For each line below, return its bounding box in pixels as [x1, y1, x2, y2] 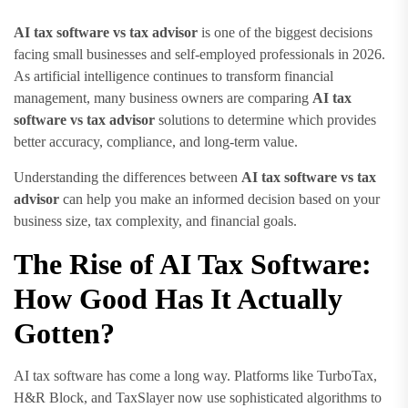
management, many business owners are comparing [14, 90, 312, 106]
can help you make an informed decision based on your [59, 191, 380, 207]
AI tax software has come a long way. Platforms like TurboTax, [14, 368, 377, 383]
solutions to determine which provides [155, 112, 376, 127]
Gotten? [14, 317, 115, 350]
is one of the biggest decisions [198, 25, 372, 40]
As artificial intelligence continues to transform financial [14, 68, 333, 84]
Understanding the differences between [14, 169, 241, 185]
